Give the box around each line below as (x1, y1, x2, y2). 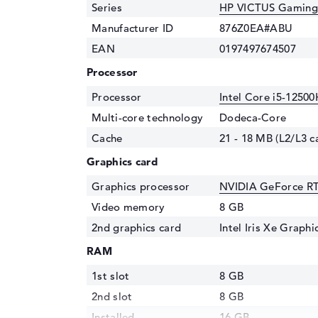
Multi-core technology (92, 111, 204, 124)
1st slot (92, 269, 130, 283)
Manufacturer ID (92, 21, 174, 35)
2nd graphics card (92, 221, 182, 234)
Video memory (92, 200, 165, 214)
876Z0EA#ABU (219, 21, 293, 35)
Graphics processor (92, 180, 190, 193)
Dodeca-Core (219, 111, 287, 124)
